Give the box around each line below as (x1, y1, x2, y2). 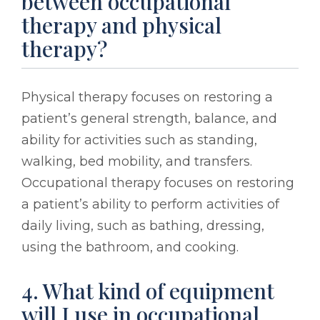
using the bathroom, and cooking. (21, 239, 239, 255)
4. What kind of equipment (21, 276, 274, 305)
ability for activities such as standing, (21, 131, 257, 148)
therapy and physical (21, 10, 221, 39)
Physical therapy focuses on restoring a (21, 89, 273, 105)
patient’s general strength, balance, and (21, 110, 277, 126)
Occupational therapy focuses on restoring (21, 174, 294, 191)
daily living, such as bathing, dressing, (21, 217, 264, 234)
